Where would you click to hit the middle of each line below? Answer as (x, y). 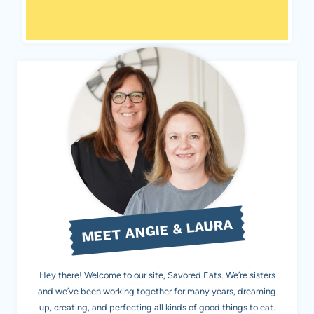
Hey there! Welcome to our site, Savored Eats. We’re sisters (157, 275)
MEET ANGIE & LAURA (157, 231)
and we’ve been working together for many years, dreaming (157, 292)
